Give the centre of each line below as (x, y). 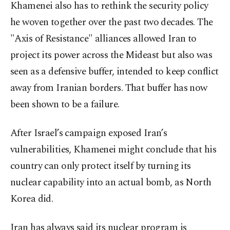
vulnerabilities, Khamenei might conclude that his (113, 150)
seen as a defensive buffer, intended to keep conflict (114, 72)
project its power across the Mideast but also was (111, 55)
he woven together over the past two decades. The (112, 23)
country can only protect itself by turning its (101, 166)
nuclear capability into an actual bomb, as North (111, 183)
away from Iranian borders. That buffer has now (109, 88)
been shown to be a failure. (65, 105)
